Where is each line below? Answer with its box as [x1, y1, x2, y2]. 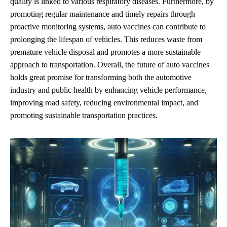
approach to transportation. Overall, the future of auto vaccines [10, 60, 209, 69]
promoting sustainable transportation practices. [10, 110, 158, 120]
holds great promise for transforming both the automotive [10, 72, 192, 82]
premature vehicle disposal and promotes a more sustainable [10, 47, 201, 56]
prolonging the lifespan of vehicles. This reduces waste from [10, 34, 202, 44]
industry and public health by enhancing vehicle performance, [10, 85, 207, 94]
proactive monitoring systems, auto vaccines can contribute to [10, 22, 206, 31]
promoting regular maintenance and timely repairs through [10, 9, 195, 18]
